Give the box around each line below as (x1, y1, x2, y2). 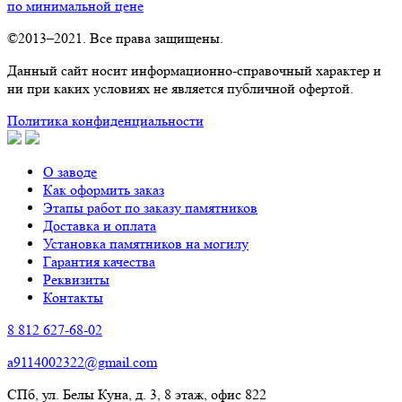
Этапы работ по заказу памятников (43, 199, 258, 216)
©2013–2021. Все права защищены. (7, 30, 223, 47)
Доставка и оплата (43, 217, 156, 234)
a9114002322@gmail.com (7, 354, 157, 371)
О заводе (43, 163, 97, 180)
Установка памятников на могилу (43, 235, 249, 252)
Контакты (43, 289, 103, 306)
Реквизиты (43, 271, 109, 288)
